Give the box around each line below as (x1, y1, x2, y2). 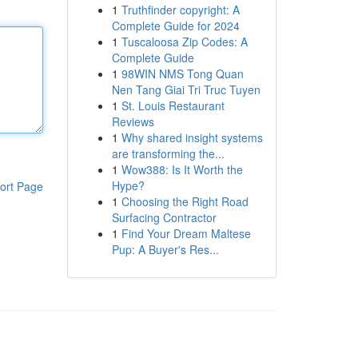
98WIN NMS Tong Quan (121, 66, 244, 82)
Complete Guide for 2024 (111, 18, 240, 34)
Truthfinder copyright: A (121, 2, 240, 18)
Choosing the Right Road (121, 193, 249, 209)
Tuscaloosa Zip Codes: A (121, 34, 248, 50)
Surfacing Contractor (111, 209, 217, 225)
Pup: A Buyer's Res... (111, 241, 219, 257)
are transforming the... (111, 145, 225, 161)
